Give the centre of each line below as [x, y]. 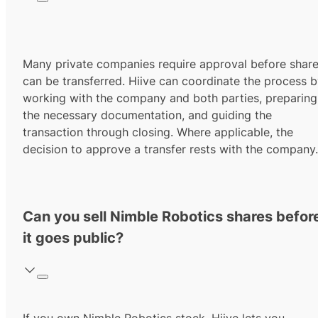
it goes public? [73, 238]
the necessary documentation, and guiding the [147, 115]
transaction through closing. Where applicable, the [158, 132]
